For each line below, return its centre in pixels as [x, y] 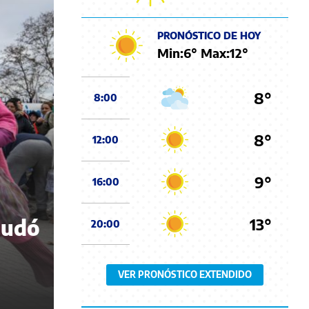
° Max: [210, 52]
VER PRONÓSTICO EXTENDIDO [185, 275]
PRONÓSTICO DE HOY [209, 35]
